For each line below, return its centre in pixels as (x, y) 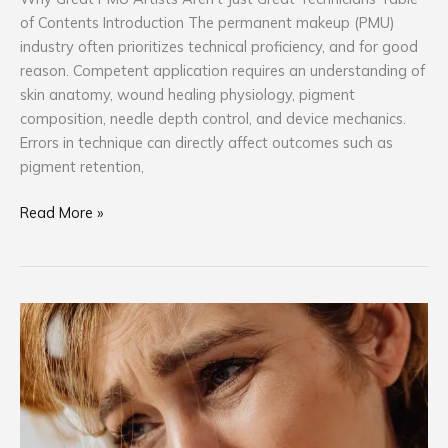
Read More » (61, 212)
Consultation (61, 362)
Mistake (45, 386)
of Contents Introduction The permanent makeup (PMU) (207, 22)
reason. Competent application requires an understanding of (222, 70)
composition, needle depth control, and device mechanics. (213, 118)
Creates (45, 434)
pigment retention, (82, 166)
